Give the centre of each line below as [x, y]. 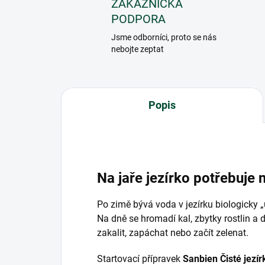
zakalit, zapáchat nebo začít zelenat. [173, 232]
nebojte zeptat [138, 49]
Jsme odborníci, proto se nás [164, 37]
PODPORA [138, 19]
